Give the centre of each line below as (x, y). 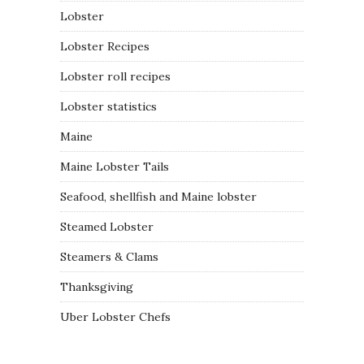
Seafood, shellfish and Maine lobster (158, 197)
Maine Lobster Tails (115, 167)
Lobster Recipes (105, 46)
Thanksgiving (97, 287)
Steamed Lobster (107, 227)
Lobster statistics (108, 106)
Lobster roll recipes (115, 76)
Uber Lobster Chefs (115, 317)
